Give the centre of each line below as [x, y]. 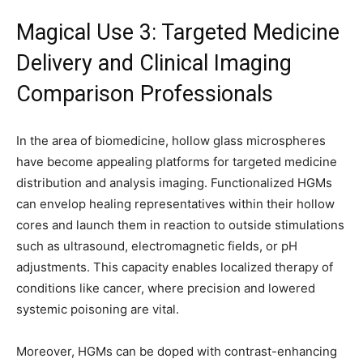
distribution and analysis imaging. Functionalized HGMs [174, 182]
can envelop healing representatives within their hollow [175, 203]
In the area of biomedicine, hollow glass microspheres [171, 140]
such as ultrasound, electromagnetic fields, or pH [157, 246]
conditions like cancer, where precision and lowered [166, 288]
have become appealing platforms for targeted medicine [177, 161]
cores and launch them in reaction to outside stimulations [180, 224]
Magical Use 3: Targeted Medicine [178, 32]
